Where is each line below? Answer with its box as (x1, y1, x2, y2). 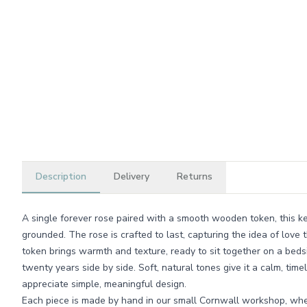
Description (36, 170, 86, 183)
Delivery (114, 170, 149, 183)
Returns (177, 170, 212, 183)
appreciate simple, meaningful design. (22, 278, 186, 291)
